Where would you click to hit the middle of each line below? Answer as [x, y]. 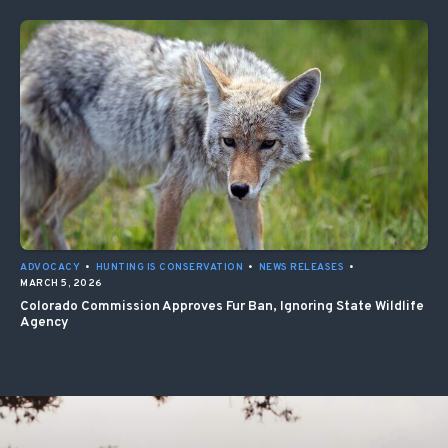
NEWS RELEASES [301, 267]
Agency [44, 322]
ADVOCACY [50, 267]
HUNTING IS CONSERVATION [169, 267]
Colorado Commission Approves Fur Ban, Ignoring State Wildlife [222, 306]
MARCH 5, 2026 [61, 283]
